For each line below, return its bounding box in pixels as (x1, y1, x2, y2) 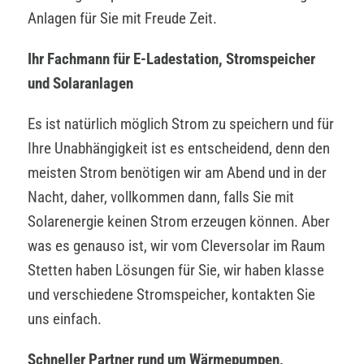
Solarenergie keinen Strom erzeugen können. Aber (28, 211, 330, 231)
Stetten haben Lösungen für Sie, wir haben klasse (28, 260, 324, 279)
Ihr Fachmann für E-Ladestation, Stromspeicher (28, 49, 315, 68)
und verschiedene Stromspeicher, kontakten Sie (28, 284, 315, 304)
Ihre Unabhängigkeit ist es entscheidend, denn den (28, 138, 330, 158)
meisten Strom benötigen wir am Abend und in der (28, 162, 327, 182)
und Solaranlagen (28, 73, 133, 93)
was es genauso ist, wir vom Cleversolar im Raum (28, 236, 325, 255)
